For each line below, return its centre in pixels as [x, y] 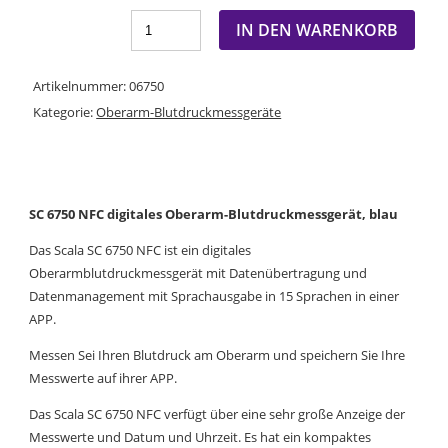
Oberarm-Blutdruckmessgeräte [189, 111]
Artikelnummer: [81, 85]
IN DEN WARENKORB [316, 29]
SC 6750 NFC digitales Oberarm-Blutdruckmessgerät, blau [214, 213]
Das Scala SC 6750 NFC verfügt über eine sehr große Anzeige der [217, 413]
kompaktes [338, 436]
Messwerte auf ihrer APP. [103, 377]
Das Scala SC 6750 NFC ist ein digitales [140, 249]
